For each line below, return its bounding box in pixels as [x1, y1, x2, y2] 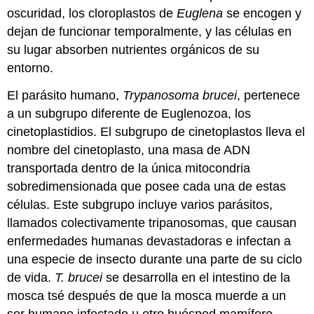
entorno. [7, 60, 54, 75]
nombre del [7, 142, 74, 157]
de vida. [7, 270, 55, 285]
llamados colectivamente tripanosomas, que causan [7, 215, 297, 230]
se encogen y [223, 6, 302, 20]
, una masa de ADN [141, 142, 251, 157]
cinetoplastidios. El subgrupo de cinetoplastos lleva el [7, 124, 306, 139]
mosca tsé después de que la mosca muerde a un [7, 288, 287, 303]
